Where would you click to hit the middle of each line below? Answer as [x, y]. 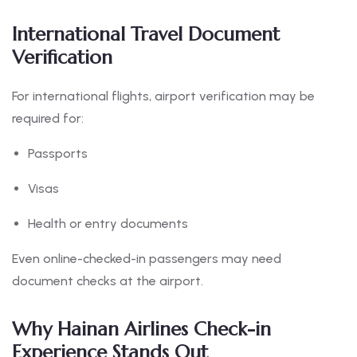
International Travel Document [146, 35]
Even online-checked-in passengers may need [147, 259]
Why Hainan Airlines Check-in [141, 330]
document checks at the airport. [108, 281]
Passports [58, 154]
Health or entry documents [108, 224]
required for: [48, 119]
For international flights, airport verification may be [163, 96]
